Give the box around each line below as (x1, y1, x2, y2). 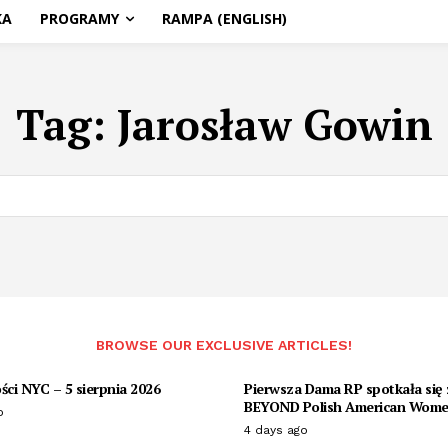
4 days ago (244, 423, 308, 438)
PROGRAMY (40, 9, 119, 29)
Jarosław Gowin (116, 96, 433, 153)
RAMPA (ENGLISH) (162, 9, 287, 29)
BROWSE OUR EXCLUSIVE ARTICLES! (96, 337, 352, 354)
